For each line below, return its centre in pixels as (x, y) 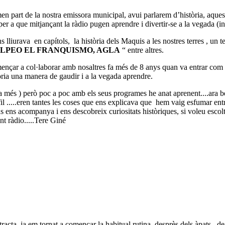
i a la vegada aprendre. (117, 76)
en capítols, (52, 41)
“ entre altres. (142, 50)
